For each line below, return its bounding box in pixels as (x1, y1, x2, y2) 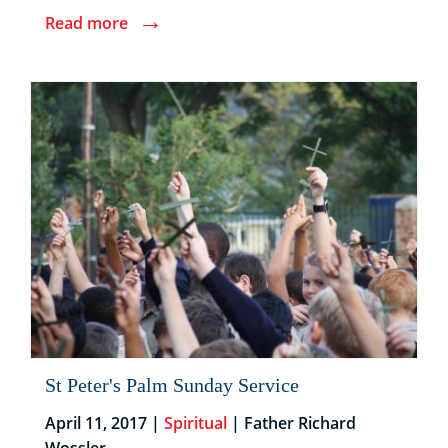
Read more (45, 11, 128, 34)
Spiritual (164, 411, 227, 434)
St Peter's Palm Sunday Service (45, 373, 299, 396)
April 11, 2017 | (45, 411, 164, 434)
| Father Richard (227, 411, 356, 434)
